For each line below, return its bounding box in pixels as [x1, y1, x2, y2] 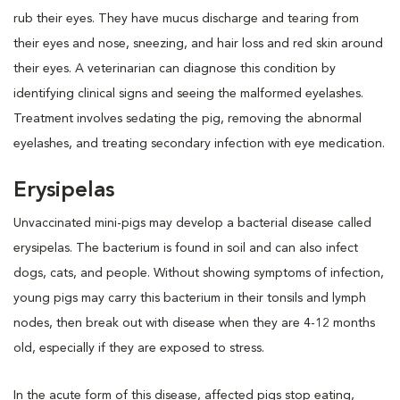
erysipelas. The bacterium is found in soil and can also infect [13, 241, 358, 254]
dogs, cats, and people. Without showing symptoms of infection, [13, 266, 384, 279]
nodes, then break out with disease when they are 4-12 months [13, 316, 375, 329]
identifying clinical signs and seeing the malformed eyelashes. [13, 87, 363, 100]
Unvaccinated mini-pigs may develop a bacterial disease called [13, 216, 371, 229]
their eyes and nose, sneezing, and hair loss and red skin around [13, 37, 383, 50]
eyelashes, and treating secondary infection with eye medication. [13, 137, 385, 150]
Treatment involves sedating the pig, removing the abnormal [13, 112, 362, 125]
